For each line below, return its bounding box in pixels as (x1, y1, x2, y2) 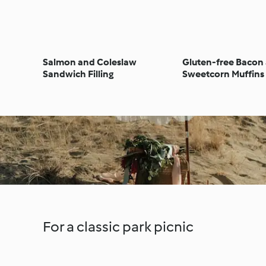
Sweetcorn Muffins (182, 68, 265, 80)
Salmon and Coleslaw (43, 56, 137, 68)
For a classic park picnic (43, 217, 194, 235)
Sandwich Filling (43, 68, 113, 80)
